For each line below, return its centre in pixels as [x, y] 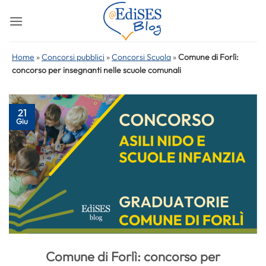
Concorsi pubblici [73, 57]
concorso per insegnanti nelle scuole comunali [96, 70]
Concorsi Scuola [141, 57]
